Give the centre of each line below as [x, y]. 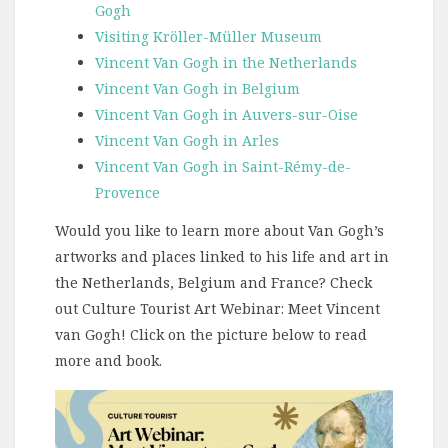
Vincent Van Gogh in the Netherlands [226, 62]
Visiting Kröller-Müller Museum [208, 36]
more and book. [108, 361]
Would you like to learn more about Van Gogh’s [219, 231]
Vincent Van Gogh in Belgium [197, 88]
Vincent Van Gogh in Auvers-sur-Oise [226, 114]
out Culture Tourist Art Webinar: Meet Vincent [217, 309]
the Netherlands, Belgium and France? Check [213, 283]
